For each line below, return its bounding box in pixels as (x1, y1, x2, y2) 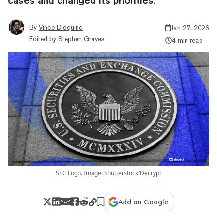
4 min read (171, 36, 203, 44)
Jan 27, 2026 (171, 23, 209, 31)
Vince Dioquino (39, 23, 83, 31)
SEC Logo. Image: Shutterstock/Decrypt (56, 169, 161, 177)
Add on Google (118, 197, 169, 206)
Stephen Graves (58, 34, 105, 43)
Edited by (29, 34, 56, 43)
